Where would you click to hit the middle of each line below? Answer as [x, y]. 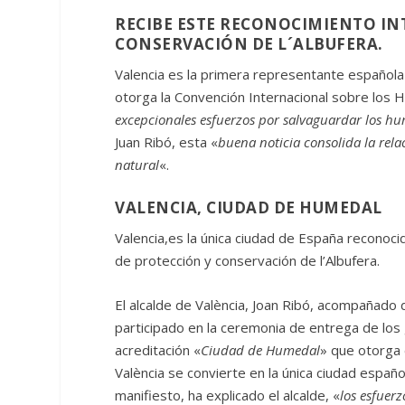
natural [137, 164]
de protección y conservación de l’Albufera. [248, 260]
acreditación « [158, 349]
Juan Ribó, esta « [167, 141]
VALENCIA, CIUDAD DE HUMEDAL [249, 207]
